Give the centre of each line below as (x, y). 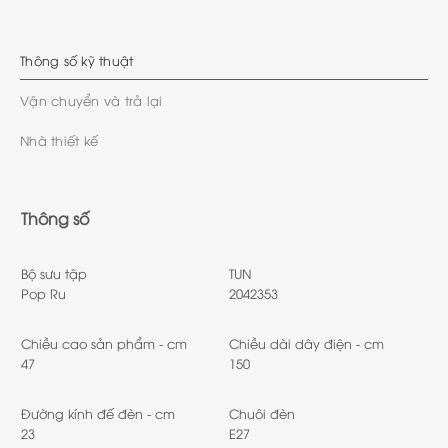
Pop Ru (43, 293)
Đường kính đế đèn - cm (98, 413)
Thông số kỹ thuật (77, 60)
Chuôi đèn (262, 413)
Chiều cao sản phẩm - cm (104, 343)
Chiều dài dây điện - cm (306, 343)
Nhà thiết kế (59, 140)
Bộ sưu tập (54, 273)
